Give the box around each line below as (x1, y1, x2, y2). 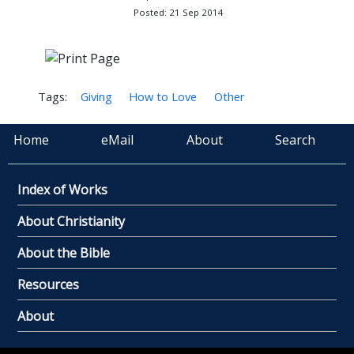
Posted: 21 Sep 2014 (133, 6, 224, 18)
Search (274, 130, 315, 149)
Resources (17, 275, 79, 293)
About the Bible (17, 243, 110, 262)
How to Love (129, 88, 198, 104)
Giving (80, 88, 112, 104)
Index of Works (17, 180, 107, 198)
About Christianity (17, 212, 125, 230)
